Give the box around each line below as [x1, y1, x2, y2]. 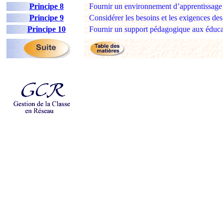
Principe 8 [29, 2, 64, 10]
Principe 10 [27, 25, 66, 33]
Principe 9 [29, 13, 64, 22]
